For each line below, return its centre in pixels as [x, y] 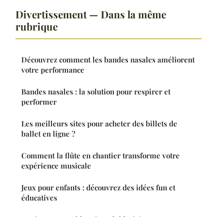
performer [39, 102]
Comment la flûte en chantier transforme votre [101, 156]
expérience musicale [56, 166]
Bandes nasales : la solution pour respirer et [96, 92]
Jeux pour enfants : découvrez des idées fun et [98, 188]
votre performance [53, 70]
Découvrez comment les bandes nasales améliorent [108, 60]
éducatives [39, 198]
